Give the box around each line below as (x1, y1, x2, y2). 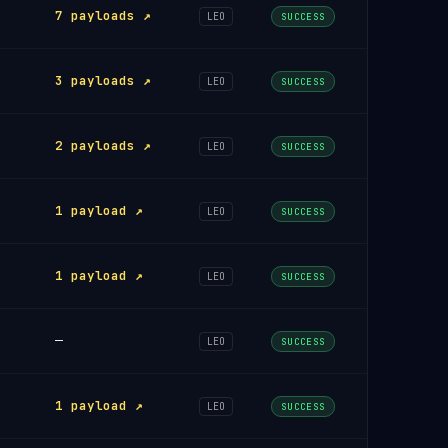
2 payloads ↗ (55, 137, 151, 154)
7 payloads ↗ (55, 7, 151, 24)
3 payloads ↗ (55, 72, 151, 89)
